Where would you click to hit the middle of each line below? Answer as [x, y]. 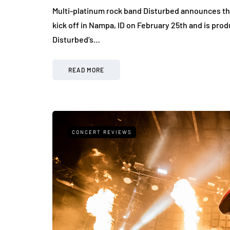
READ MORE [86, 70]
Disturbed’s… [76, 39]
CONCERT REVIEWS [102, 132]
